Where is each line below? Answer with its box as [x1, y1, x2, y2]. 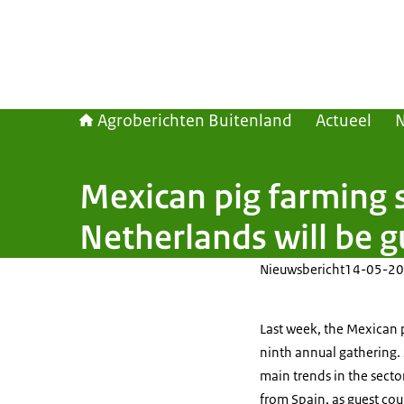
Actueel [316, 110, 372, 132]
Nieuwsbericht [260, 261, 344, 278]
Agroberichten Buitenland [97, 110, 292, 132]
